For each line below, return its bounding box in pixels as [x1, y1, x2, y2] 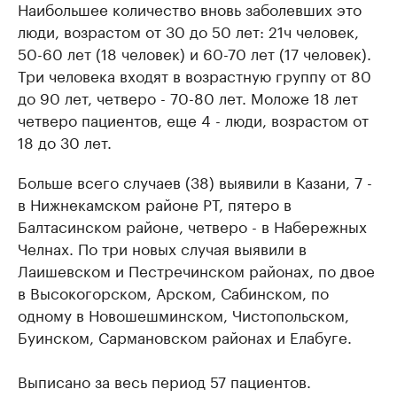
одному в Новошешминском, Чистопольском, [18, 301, 349, 325]
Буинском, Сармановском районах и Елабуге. [18, 323, 352, 347]
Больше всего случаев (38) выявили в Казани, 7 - [18, 168, 372, 192]
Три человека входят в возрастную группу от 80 [18, 62, 371, 86]
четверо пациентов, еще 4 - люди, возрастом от [18, 106, 369, 130]
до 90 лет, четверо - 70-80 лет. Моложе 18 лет [18, 84, 358, 108]
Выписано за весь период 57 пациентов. [18, 368, 311, 392]
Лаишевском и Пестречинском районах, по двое [18, 257, 375, 281]
